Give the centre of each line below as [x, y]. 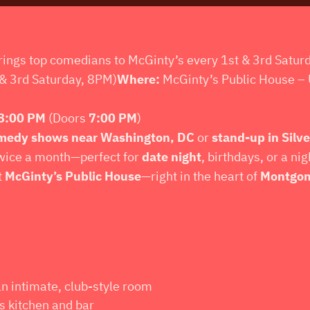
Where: [138, 79]
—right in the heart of [201, 176]
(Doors [67, 118]
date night [172, 156]
